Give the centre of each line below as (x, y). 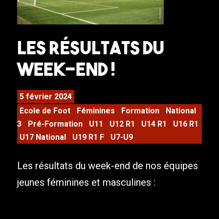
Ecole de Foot (45, 111)
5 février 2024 (46, 97)
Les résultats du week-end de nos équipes (108, 166)
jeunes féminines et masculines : (88, 183)
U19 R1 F (88, 137)
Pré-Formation (55, 124)
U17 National (43, 137)
